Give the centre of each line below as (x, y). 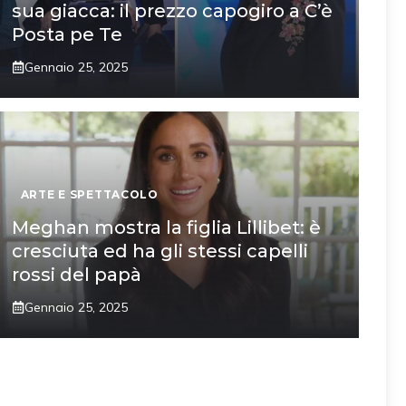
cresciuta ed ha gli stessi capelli (159, 251)
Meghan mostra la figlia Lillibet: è (166, 227)
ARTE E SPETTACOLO (89, 194)
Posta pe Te (67, 34)
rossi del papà (76, 274)
